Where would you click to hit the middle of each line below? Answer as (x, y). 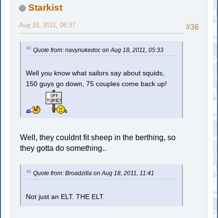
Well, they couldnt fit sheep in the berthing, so (98, 138)
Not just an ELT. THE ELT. (65, 197)
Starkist (45, 7)
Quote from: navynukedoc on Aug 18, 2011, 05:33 (99, 50)
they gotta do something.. (63, 148)
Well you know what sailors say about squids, (95, 73)
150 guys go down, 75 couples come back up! (98, 84)
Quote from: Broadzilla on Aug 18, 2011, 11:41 (94, 173)
